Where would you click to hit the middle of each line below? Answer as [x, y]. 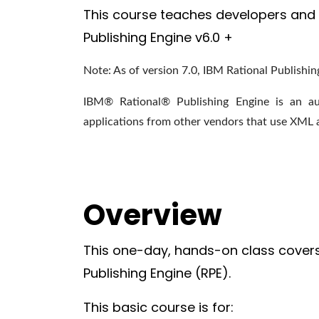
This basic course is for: [158, 308]
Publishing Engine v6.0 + [158, 38]
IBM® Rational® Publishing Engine [176, 102]
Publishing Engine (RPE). [157, 273]
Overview [153, 215]
